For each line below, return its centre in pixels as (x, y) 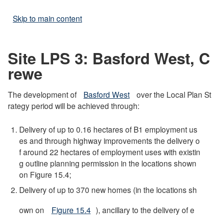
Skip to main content (48, 18)
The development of (43, 95)
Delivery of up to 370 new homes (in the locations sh (108, 190)
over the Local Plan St (173, 95)
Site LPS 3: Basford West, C (109, 58)
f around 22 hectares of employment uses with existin (110, 152)
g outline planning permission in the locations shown (108, 163)
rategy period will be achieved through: (73, 106)
